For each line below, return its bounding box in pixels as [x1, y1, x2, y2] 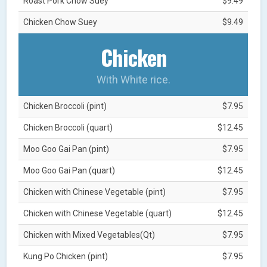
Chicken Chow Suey [23, 17, 98, 27]
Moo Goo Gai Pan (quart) [23, 165, 116, 175]
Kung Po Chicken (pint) [23, 251, 108, 261]
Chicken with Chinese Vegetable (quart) [23, 208, 172, 218]
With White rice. [96, 73, 170, 86]
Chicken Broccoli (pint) [23, 101, 107, 111]
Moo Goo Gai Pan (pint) [23, 144, 110, 154]
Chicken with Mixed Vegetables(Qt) [23, 229, 156, 240]
